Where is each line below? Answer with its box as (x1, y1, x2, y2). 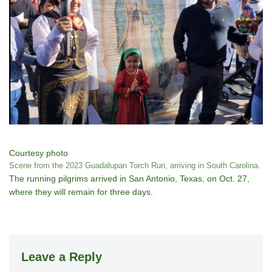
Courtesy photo (9, 148, 68, 158)
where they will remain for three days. (9, 186, 153, 197)
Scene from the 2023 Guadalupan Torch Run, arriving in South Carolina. (9, 161, 260, 170)
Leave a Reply (21, 250, 102, 263)
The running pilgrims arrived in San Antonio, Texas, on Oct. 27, (9, 173, 250, 183)
